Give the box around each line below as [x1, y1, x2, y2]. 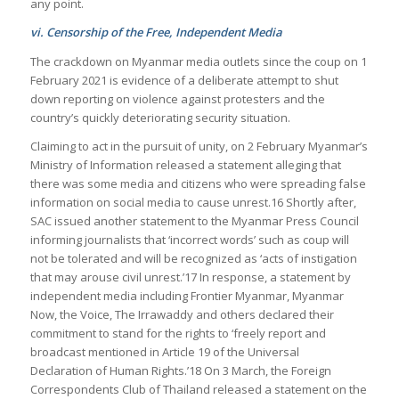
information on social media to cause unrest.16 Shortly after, [29, 193, 356, 210]
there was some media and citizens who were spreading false [29, 175, 366, 191]
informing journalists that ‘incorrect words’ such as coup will [29, 231, 349, 248]
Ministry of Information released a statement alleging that [29, 156, 341, 173]
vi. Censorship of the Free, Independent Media [29, 24, 282, 41]
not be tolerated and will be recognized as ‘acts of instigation [29, 249, 357, 266]
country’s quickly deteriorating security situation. [29, 109, 290, 126]
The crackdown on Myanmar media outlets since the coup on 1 [29, 53, 367, 69]
